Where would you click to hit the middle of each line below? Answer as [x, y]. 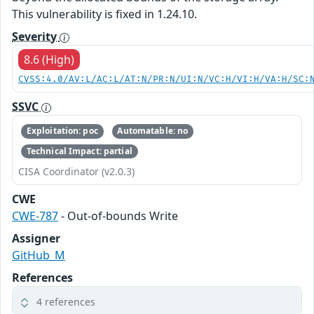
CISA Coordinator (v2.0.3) [76, 171]
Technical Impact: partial [79, 151]
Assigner [36, 238]
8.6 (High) [49, 60]
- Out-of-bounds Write [118, 216]
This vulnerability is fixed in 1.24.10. [104, 14]
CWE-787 [35, 216]
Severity [36, 37]
